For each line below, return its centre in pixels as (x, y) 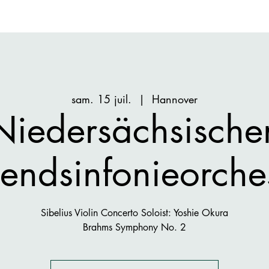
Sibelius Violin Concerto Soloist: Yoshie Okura (134, 213)
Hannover (175, 99)
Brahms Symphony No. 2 (134, 227)
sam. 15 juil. (101, 99)
